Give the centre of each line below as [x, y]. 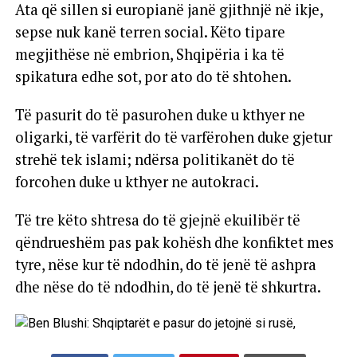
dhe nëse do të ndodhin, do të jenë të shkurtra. [168, 286]
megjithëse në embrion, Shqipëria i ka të [149, 54]
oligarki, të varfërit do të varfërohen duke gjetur [173, 137]
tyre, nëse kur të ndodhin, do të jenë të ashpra [165, 264]
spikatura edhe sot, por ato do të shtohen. [153, 76]
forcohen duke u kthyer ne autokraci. [137, 181]
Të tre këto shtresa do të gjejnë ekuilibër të [157, 220]
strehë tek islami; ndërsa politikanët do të [155, 159]
